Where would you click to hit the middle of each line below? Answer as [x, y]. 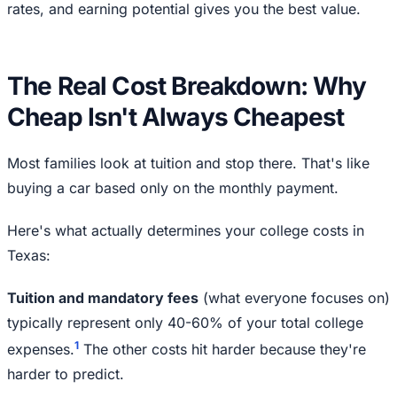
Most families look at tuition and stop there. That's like [188, 163]
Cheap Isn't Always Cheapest [176, 117]
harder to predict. [66, 374]
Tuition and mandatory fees [103, 297]
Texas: [29, 255]
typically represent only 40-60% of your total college [185, 322]
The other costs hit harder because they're [222, 350]
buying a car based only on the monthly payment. [173, 187]
